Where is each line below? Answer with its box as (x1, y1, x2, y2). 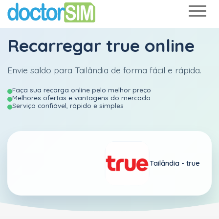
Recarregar (7, 35, 106, 56)
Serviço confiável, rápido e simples (12, 101, 124, 109)
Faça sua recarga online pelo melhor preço (12, 86, 151, 94)
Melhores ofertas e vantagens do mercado (12, 93, 151, 102)
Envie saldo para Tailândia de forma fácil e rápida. (7, 65, 201, 75)
